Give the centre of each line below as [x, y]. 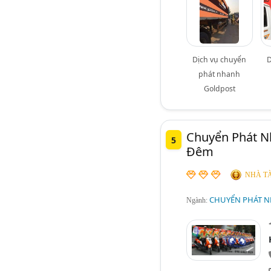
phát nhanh [220, 74]
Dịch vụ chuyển [220, 60]
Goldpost [219, 89]
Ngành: [198, 200]
